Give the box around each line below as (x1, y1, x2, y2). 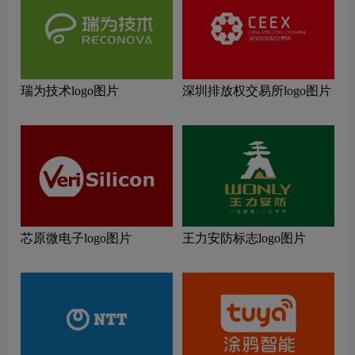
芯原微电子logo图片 (21, 231, 132, 246)
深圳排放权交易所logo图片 (182, 84, 331, 98)
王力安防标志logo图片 (182, 231, 306, 246)
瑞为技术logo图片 (21, 84, 119, 98)
